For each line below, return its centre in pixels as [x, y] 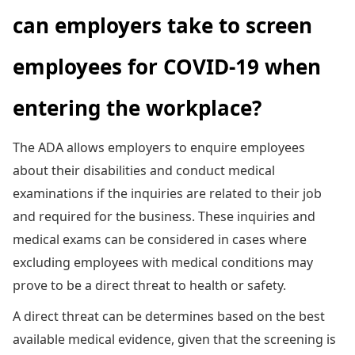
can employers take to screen [162, 25]
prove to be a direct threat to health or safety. [149, 285]
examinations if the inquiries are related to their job [167, 193]
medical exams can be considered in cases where [160, 239]
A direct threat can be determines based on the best [169, 316]
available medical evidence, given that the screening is [174, 339]
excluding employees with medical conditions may [163, 262]
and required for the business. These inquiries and [164, 216]
